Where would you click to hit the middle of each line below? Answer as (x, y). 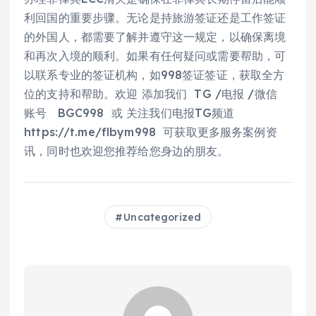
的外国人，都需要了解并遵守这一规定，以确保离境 (155, 36)
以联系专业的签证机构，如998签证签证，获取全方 (154, 74)
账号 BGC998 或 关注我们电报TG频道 (129, 113)
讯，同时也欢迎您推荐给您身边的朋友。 (127, 151)
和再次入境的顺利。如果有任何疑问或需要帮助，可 (155, 55)
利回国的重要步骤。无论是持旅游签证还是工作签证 (155, 17)
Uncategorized (163, 217)
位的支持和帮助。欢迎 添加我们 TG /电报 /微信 (151, 93)
